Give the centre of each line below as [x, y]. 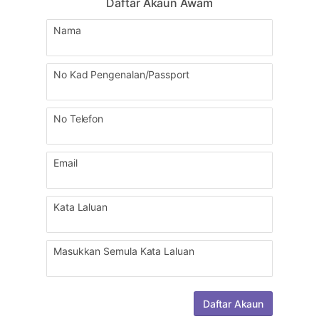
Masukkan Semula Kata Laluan [124, 251]
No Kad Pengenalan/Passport [121, 75]
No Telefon [79, 119]
